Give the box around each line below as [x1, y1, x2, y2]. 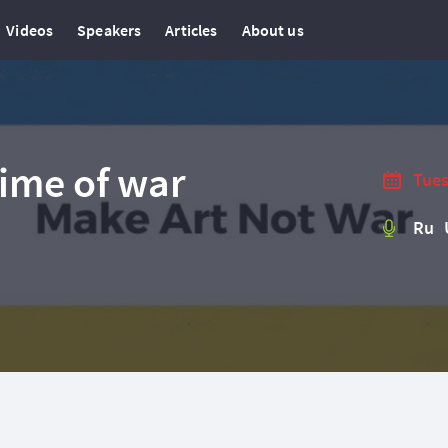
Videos [6, 20, 54, 40]
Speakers [77, 20, 142, 40]
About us [241, 20, 304, 40]
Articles [165, 20, 218, 40]
